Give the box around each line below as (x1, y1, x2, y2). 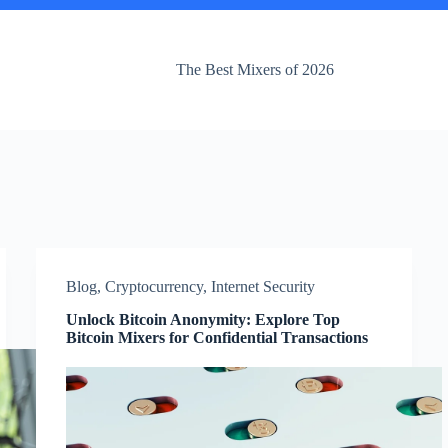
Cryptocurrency (104, 278, 203, 295)
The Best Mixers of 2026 (176, 61, 334, 78)
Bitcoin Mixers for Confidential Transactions (65, 329, 368, 346)
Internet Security (210, 278, 315, 295)
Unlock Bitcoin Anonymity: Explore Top (65, 311, 340, 328)
